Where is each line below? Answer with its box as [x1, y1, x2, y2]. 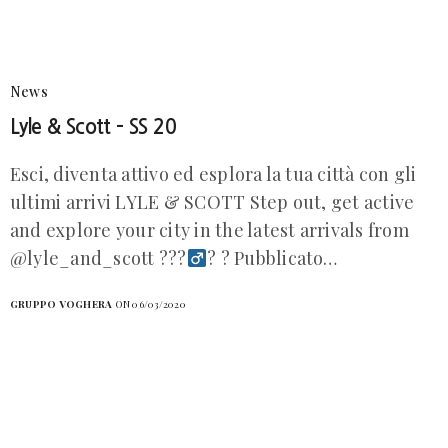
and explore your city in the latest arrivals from [10, 218, 409, 243]
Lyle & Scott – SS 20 [10, 117, 177, 138]
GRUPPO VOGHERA [10, 297, 113, 312]
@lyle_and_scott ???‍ [10, 246, 187, 271]
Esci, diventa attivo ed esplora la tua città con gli [10, 162, 417, 187]
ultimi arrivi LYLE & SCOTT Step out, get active [10, 190, 415, 215]
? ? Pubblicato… [207, 246, 338, 271]
